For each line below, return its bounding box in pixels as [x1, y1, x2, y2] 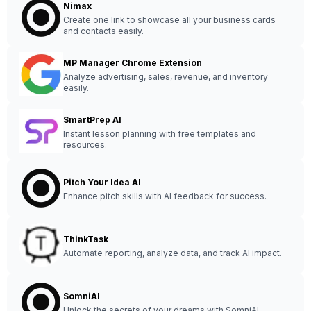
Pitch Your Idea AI [63, 177, 141, 187]
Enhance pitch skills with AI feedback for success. [63, 191, 267, 201]
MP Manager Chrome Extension [63, 58, 202, 68]
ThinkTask [63, 234, 108, 244]
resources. [63, 140, 107, 150]
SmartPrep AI [63, 115, 121, 125]
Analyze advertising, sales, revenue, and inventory [63, 72, 268, 82]
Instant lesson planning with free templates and [63, 128, 256, 139]
